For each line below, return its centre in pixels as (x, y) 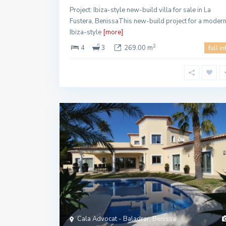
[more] (113, 32)
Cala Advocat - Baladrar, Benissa (127, 219)
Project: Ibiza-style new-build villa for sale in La (140, 10)
